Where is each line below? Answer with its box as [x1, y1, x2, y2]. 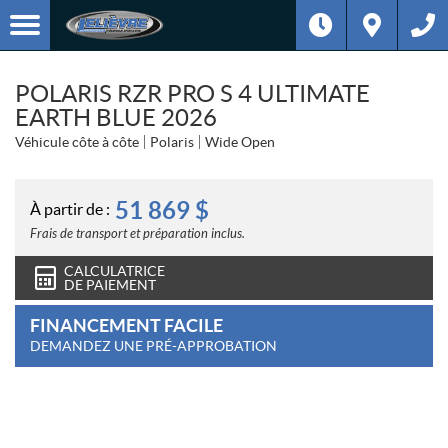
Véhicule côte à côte [15, 134, 139, 150]
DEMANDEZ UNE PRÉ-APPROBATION [30, 338, 277, 354]
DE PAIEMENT [64, 277, 156, 293]
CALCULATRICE [64, 263, 165, 279]
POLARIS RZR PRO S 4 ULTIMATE [15, 80, 370, 107]
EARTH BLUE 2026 [15, 104, 217, 131]
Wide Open [205, 134, 275, 150]
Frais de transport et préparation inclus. [30, 226, 245, 242]
